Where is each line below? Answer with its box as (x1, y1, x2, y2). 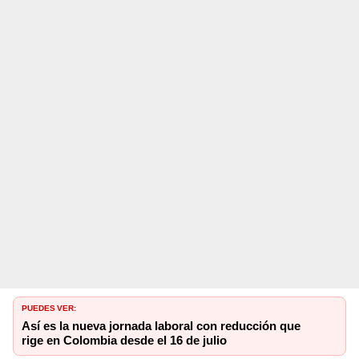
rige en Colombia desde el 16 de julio (22, 333, 227, 348)
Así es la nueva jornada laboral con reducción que (22, 318, 301, 333)
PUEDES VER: (22, 300, 76, 313)
